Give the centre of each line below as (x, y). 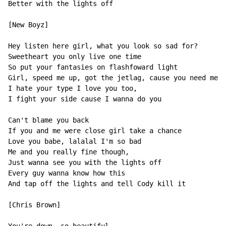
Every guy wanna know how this (67, 173)
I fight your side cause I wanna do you (85, 99)
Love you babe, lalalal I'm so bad (75, 142)
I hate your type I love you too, (73, 89)
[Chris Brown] (34, 205)
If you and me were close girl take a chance (95, 131)
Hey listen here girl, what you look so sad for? (103, 46)
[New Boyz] (28, 25)
